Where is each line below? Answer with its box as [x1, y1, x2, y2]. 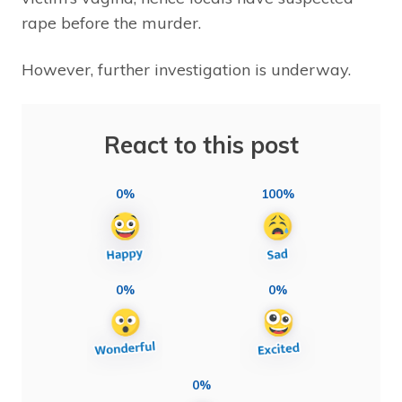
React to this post [103, 129, 299, 160]
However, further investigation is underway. [22, 58, 351, 80]
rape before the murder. [22, 12, 201, 33]
